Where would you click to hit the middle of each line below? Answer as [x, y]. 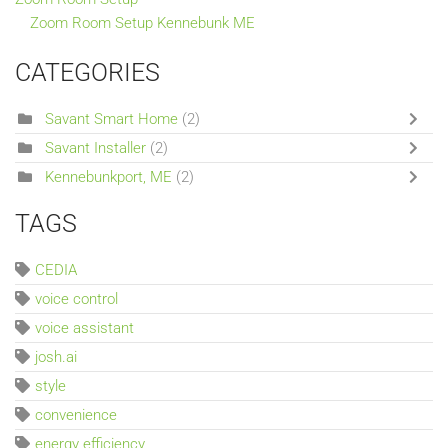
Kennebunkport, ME [108, 176]
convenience [76, 414]
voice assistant [84, 327]
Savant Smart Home [111, 118]
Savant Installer [95, 147]
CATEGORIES [87, 72]
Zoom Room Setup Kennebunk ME [142, 22]
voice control [76, 298]
